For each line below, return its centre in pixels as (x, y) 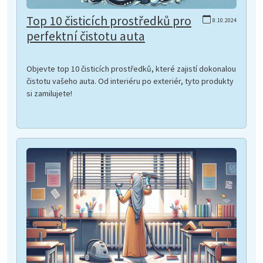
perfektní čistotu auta (86, 36)
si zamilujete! (49, 94)
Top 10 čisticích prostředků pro (109, 21)
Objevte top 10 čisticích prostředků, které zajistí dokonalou (131, 69)
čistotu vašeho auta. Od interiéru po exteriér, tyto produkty (130, 81)
